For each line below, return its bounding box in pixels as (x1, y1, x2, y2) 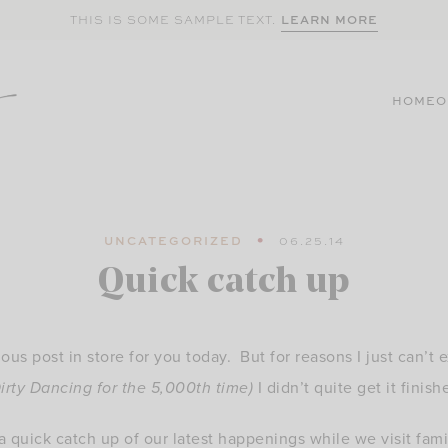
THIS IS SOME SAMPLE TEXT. (70, 12, 276, 28)
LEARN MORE (281, 10, 378, 28)
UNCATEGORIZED (103, 232, 243, 250)
